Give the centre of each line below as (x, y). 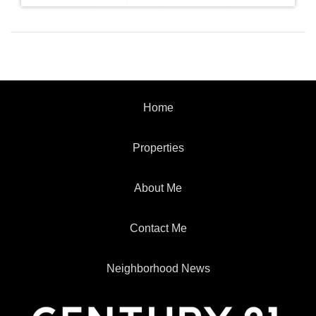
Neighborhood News (158, 268)
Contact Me (158, 228)
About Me (158, 188)
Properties (158, 147)
